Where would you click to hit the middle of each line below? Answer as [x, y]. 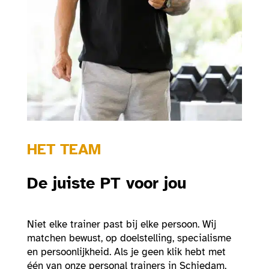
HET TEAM [64, 149]
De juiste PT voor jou [106, 183]
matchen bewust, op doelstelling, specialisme [129, 238]
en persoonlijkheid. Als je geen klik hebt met [126, 252]
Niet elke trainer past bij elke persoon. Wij [121, 225]
